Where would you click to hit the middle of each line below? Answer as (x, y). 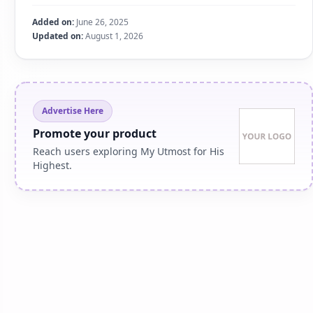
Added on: (53, 22)
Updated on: (58, 36)
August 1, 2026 (114, 36)
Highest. (53, 165)
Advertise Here (73, 111)
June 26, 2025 (102, 22)
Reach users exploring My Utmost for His (129, 151)
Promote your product (95, 133)
